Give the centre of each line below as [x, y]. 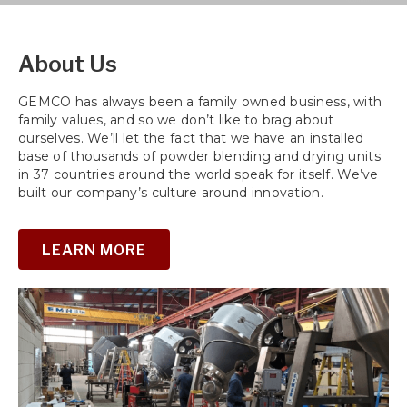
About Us [68, 64]
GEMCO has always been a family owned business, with [200, 101]
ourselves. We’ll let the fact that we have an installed [191, 138]
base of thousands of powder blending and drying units [199, 156]
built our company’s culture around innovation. [171, 192]
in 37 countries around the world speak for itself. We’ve [199, 174]
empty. [40, 30]
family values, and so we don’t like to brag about [176, 119]
